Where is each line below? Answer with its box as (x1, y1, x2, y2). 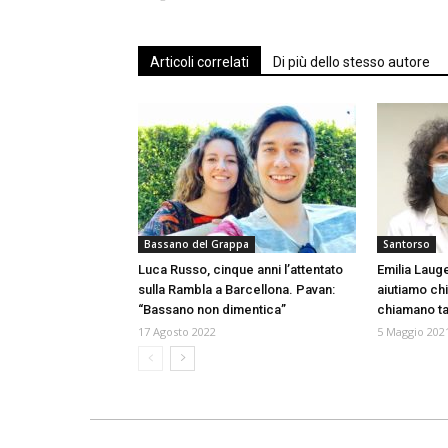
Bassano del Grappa (144, 237, 249, 252)
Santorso (383, 237, 430, 252)
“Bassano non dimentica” (138, 302, 286, 318)
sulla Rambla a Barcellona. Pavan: (138, 282, 335, 298)
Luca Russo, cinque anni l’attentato (138, 262, 343, 278)
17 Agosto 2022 (138, 324, 216, 340)
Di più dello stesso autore (273, 54, 430, 71)
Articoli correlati (150, 54, 249, 71)
